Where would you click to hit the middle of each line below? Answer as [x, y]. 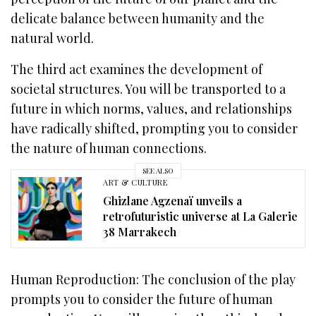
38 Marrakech [140, 231]
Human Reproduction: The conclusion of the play [153, 280]
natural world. [53, 38]
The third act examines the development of [137, 69]
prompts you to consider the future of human [142, 299]
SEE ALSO [158, 170]
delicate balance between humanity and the [138, 19]
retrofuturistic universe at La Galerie [200, 216]
